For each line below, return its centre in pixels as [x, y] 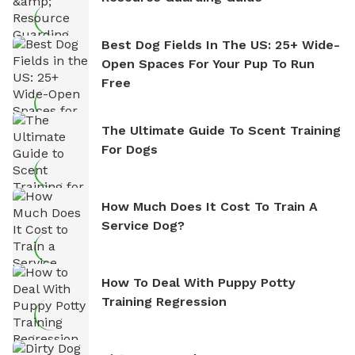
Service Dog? [143, 225]
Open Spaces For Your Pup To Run [208, 63]
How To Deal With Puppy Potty [198, 282]
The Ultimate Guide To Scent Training [221, 130]
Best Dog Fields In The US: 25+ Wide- [221, 44]
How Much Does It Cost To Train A [210, 206]
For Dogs [130, 149]
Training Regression [164, 301]
